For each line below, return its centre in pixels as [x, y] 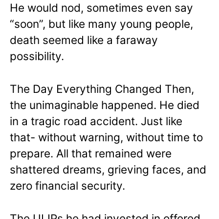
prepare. [33, 153]
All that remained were [114, 153]
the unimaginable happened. [85, 105]
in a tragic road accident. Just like [96, 121]
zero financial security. [67, 186]
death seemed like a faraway [84, 40]
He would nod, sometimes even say [101, 8]
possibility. [37, 56]
